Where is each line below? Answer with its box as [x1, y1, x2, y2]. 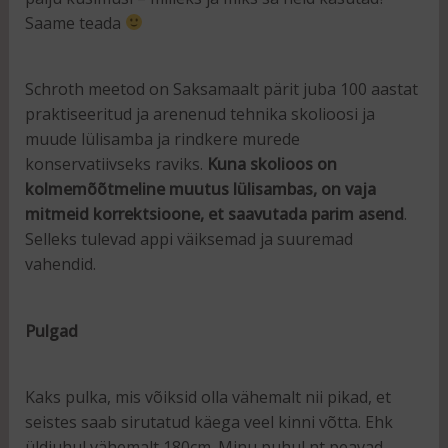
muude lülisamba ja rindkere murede [24, 128, 300, 151]
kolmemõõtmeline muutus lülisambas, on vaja [24, 178, 376, 201]
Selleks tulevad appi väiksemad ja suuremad [24, 228, 353, 251]
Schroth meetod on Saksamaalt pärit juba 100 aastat [24, 78, 418, 101]
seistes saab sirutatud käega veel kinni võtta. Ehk [24, 411, 393, 434]
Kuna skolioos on [206, 153, 337, 176]
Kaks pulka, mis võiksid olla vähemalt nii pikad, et [24, 386, 391, 409]
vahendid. [24, 253, 96, 276]
